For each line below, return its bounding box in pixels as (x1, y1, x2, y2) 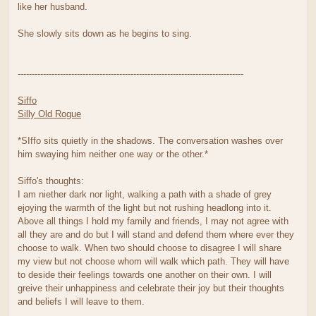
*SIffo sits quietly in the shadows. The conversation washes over (18, 135, 283, 146)
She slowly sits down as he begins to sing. (18, 28, 192, 39)
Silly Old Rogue (18, 108, 81, 119)
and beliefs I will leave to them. (18, 296, 145, 307)
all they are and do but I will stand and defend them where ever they (18, 229, 294, 240)
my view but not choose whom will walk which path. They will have (18, 255, 289, 267)
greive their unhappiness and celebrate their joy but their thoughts (18, 282, 284, 293)
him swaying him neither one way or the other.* (18, 148, 208, 159)
